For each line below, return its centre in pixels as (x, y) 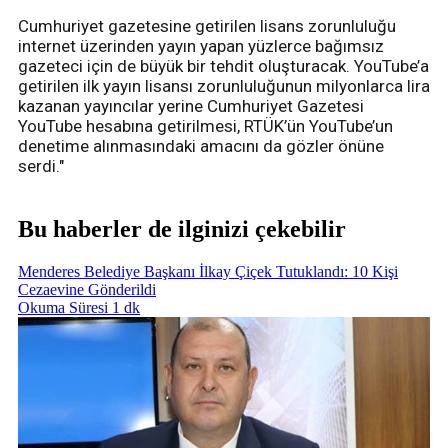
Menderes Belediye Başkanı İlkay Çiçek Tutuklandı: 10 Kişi (208, 271)
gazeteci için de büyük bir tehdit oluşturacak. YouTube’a (223, 66)
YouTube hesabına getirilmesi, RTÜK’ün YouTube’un (205, 126)
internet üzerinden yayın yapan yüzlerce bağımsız (201, 46)
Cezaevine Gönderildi (87, 289)
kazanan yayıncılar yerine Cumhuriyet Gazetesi (191, 106)
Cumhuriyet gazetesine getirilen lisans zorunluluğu (207, 26)
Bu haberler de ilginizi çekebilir (182, 229)
